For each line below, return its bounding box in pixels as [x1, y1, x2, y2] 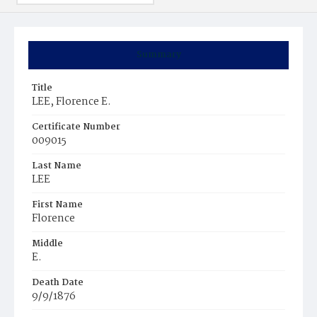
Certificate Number [32, 120, 120, 134]
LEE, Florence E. [32, 93, 111, 110]
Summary [136, 47, 181, 62]
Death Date [32, 275, 83, 290]
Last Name [32, 158, 81, 173]
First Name [32, 197, 83, 212]
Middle [32, 236, 63, 251]
